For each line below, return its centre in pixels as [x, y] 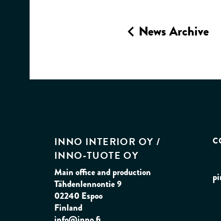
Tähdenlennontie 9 [88, 184]
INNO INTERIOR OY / [108, 141]
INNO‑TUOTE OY [97, 155]
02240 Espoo [78, 196]
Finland [68, 207]
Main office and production [103, 172]
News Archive [172, 31]
